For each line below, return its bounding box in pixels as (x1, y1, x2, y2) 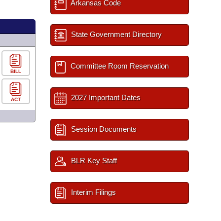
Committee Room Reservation (69, 62, 169, 70)
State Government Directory (69, 30, 162, 38)
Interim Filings (69, 188, 116, 196)
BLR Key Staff (69, 156, 117, 165)
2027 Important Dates (69, 93, 141, 102)
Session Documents (69, 125, 137, 133)
